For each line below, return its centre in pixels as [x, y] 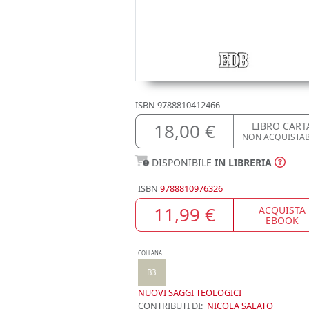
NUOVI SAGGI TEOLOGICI [190, 292]
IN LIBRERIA [243, 162]
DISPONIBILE [183, 162]
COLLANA [150, 253]
